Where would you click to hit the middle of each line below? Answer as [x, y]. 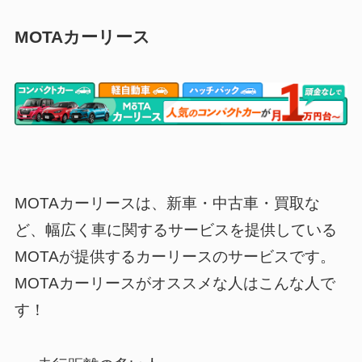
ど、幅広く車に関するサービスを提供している [175, 230]
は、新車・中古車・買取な [227, 204]
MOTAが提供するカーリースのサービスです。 [175, 257]
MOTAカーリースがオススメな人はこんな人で [175, 284]
